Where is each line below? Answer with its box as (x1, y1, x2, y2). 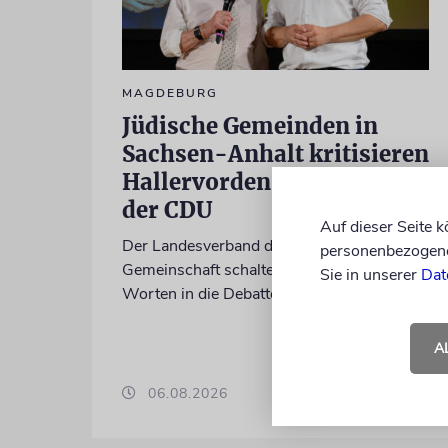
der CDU (121, 195, 212, 224)
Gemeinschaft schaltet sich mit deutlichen (121, 258, 416, 281)
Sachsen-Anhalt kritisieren (121, 139, 429, 168)
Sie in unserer (320, 263, 421, 286)
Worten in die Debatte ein (121, 282, 303, 305)
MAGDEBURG (121, 84, 218, 101)
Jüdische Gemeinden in (121, 111, 378, 140)
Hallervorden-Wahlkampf (121, 167, 417, 196)
